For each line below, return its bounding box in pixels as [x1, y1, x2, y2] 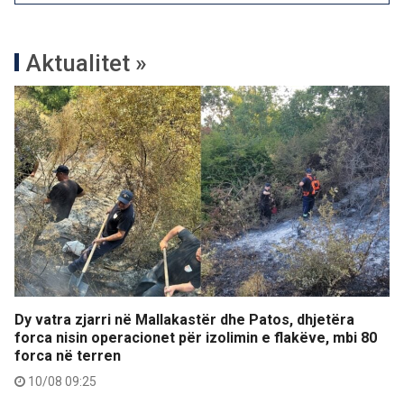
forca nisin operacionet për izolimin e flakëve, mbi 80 [14, 328, 377, 346]
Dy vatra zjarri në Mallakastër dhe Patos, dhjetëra [14, 310, 354, 328]
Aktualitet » [26, 49, 147, 77]
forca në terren [14, 346, 121, 364]
